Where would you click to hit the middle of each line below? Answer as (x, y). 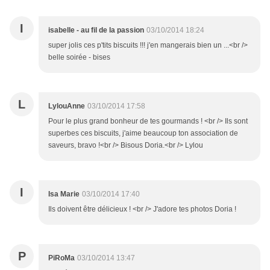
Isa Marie (64, 194)
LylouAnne (67, 106)
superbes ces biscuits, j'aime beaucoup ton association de (143, 133)
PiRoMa (61, 258)
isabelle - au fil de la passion (96, 30)
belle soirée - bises (79, 58)
